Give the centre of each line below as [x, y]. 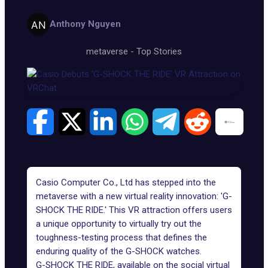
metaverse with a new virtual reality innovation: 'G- [134, 196]
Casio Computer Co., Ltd [84, 182]
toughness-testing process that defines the [121, 237]
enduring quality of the [81, 251]
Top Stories [159, 51]
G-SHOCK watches [163, 251]
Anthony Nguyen [85, 24]
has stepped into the [174, 182]
